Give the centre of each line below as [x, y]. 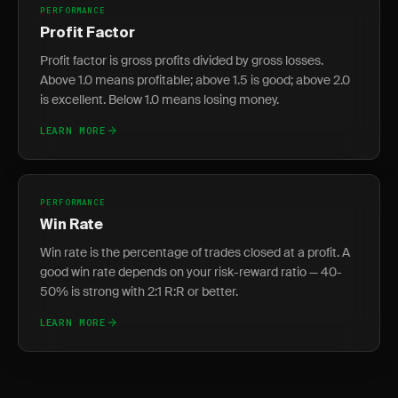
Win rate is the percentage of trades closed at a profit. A [195, 252]
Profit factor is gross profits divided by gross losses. [182, 60]
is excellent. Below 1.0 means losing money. [159, 99]
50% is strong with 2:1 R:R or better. [139, 291]
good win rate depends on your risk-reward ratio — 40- [191, 272]
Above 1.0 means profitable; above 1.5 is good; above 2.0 [195, 80]
